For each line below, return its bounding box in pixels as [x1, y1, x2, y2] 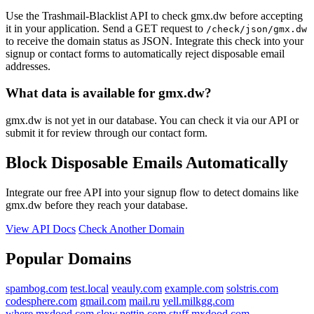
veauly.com [111, 282, 162, 294]
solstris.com [226, 282, 278, 294]
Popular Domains [6, 249, 131, 268]
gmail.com [80, 294, 126, 307]
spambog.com [6, 282, 67, 294]
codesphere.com [6, 294, 77, 307]
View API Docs [6, 222, 76, 235]
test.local [70, 282, 109, 294]
